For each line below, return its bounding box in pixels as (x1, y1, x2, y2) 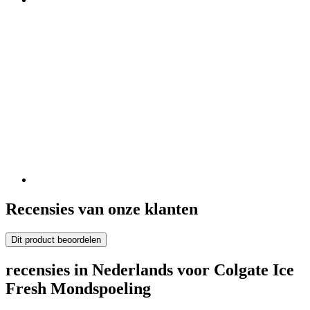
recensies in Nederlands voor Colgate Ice (6, 260, 294, 279)
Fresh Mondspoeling (6, 279, 151, 298)
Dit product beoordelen (11, 234, 101, 245)
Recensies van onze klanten (6, 199, 198, 218)
